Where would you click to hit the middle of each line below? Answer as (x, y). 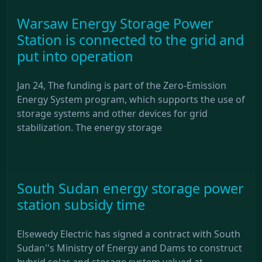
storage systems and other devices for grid (112, 113)
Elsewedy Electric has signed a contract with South (129, 234)
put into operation (75, 56)
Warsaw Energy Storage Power (115, 23)
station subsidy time (81, 204)
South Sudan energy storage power (130, 188)
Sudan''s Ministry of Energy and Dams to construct (130, 248)
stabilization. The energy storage (89, 127)
